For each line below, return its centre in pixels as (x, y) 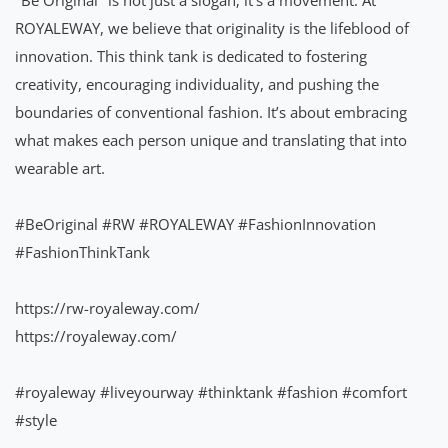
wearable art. (60, 167)
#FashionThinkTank (82, 251)
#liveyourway (147, 391)
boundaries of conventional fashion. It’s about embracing (211, 111)
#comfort (374, 391)
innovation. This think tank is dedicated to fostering (191, 55)
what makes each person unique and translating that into (211, 139)
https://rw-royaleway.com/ (107, 307)
